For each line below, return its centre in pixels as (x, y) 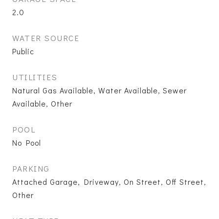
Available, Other (42, 103)
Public (23, 51)
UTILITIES (35, 77)
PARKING (31, 168)
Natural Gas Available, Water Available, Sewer (99, 90)
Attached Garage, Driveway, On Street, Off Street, (109, 182)
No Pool (27, 142)
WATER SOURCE (46, 38)
